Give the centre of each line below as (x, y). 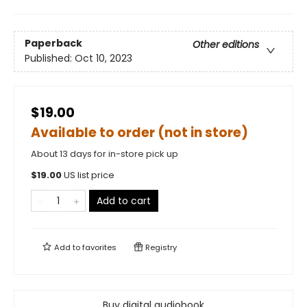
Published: (50, 59)
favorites (99, 247)
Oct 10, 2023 (103, 59)
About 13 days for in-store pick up (105, 153)
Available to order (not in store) (139, 132)
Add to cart (124, 200)
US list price (89, 175)
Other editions (226, 45)
